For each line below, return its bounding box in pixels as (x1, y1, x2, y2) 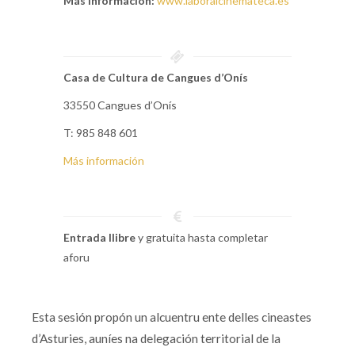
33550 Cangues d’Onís (63, 98, 177, 112)
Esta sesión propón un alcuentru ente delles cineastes (32, 310, 311, 324)
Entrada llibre (63, 231, 136, 244)
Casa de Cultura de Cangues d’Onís (63, 71, 248, 84)
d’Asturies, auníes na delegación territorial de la (32, 331, 281, 345)
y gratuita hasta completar (136, 231, 268, 244)
